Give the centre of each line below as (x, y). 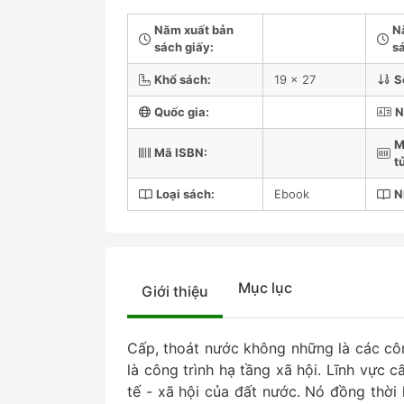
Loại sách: (185, 194)
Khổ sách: (183, 79)
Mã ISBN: (181, 152)
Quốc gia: (182, 112)
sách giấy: (184, 47)
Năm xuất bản (194, 30)
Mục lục (265, 288)
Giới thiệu (175, 291)
